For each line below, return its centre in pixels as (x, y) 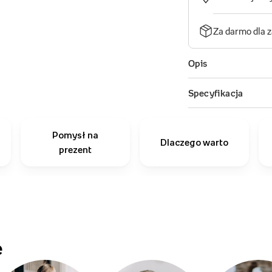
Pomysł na (75, 135)
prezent (75, 149)
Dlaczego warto (194, 142)
